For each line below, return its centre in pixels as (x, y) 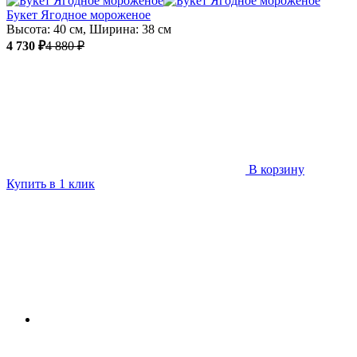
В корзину (277, 169)
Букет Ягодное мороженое (78, 14)
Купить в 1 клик (51, 183)
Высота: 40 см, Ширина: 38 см (89, 29)
